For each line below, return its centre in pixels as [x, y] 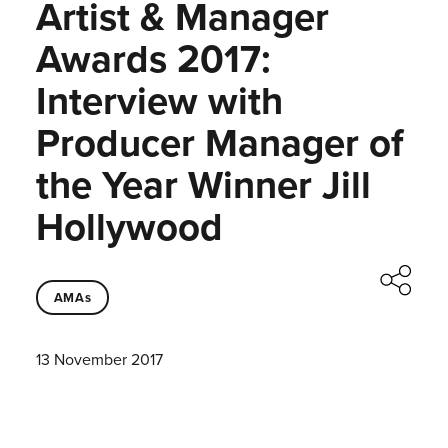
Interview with [159, 101]
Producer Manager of [219, 143]
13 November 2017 [99, 360]
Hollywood [129, 227]
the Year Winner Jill [203, 185]
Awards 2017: [153, 59]
